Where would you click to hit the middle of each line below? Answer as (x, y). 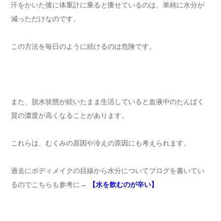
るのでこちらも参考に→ (50, 185)
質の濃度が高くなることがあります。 (70, 116)
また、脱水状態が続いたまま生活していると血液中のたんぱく (108, 102)
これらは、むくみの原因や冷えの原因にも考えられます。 (101, 143)
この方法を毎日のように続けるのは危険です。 (83, 47)
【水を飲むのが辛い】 (123, 185)
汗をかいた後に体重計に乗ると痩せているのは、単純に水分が (108, 5)
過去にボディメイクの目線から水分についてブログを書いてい (108, 171)
